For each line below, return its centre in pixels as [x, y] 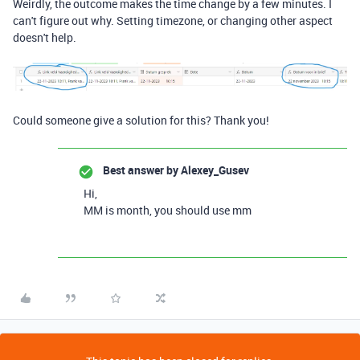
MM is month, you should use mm [168, 210]
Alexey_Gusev [214, 170]
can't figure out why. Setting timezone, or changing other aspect [173, 20]
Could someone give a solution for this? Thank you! [141, 120]
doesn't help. [45, 37]
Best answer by [141, 170]
